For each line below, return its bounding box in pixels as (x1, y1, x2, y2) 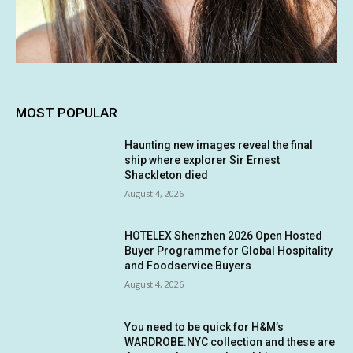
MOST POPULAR (16, 104, 117, 121)
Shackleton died (124, 168, 209, 181)
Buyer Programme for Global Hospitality (124, 244, 333, 258)
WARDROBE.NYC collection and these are (124, 335, 336, 348)
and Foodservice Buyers (124, 259, 252, 273)
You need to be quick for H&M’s (124, 320, 284, 333)
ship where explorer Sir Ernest (124, 153, 281, 166)
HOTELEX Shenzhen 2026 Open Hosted (124, 229, 323, 243)
